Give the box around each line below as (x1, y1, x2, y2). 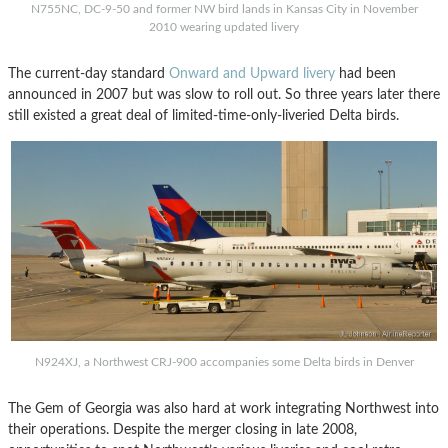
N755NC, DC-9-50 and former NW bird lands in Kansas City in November (30, 2, 418, 15)
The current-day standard (8, 65, 169, 81)
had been (335, 65, 396, 81)
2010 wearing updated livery (149, 20, 299, 33)
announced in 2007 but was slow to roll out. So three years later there (8, 86, 440, 102)
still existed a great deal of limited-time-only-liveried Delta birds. (8, 107, 399, 123)
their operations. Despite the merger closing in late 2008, (8, 421, 357, 437)
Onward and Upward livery (169, 65, 335, 81)
